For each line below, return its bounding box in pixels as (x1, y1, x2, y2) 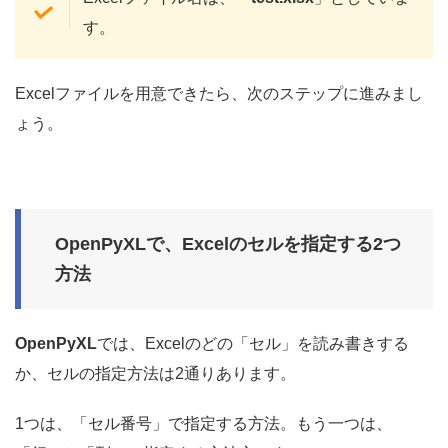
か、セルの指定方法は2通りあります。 (15, 365, 296, 383)
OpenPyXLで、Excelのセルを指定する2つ (55, 234, 401, 255)
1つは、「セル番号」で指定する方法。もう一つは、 (15, 415, 392, 433)
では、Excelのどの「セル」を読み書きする (97, 335, 409, 353)
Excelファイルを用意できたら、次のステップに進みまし (15, 85, 423, 103)
